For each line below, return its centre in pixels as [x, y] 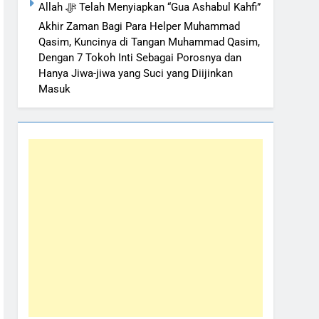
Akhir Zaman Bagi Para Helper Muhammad [139, 27]
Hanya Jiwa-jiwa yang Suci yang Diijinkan [136, 74]
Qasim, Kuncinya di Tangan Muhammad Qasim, [149, 42]
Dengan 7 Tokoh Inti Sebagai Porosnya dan [140, 58]
